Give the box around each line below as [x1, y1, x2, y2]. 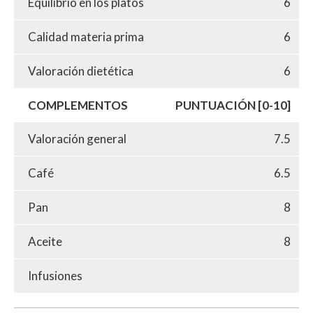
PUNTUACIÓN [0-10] [175, 97, 291, 112]
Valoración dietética [28, 63, 133, 78]
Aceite [28, 233, 62, 249]
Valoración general [28, 131, 126, 146]
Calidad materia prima [28, 29, 144, 44]
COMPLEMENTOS [28, 97, 128, 112]
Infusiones [28, 268, 82, 283]
